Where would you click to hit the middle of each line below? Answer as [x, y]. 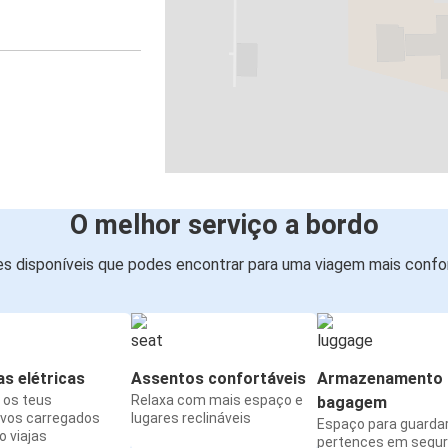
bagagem [352, 403]
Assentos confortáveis [218, 379]
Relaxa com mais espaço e [217, 400]
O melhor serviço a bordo [224, 225]
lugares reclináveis [191, 418]
